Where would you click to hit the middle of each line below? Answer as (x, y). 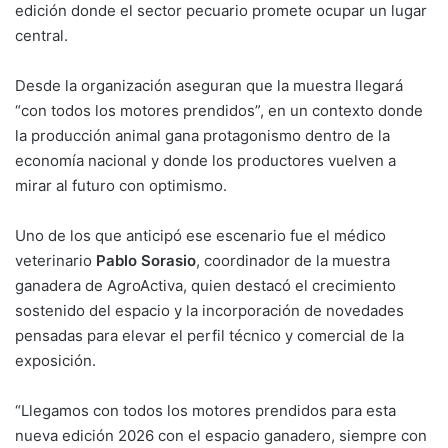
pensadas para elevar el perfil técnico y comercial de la (209, 336)
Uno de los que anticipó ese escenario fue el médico (200, 236)
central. (41, 36)
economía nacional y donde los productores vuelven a (205, 161)
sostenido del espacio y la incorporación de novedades (209, 311)
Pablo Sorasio (146, 261)
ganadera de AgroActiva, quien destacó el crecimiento (205, 286)
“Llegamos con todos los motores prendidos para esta (205, 411)
